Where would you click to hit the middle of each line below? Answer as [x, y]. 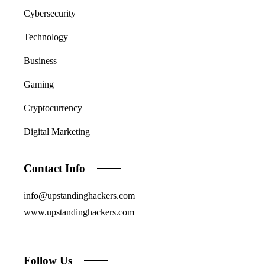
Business [40, 61]
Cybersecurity [50, 13]
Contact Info [54, 168]
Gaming [39, 84]
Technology [46, 37]
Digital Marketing [57, 132]
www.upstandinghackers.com [79, 212]
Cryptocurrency [53, 108]
